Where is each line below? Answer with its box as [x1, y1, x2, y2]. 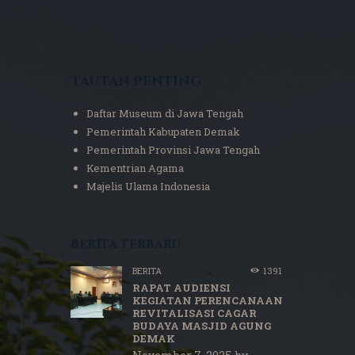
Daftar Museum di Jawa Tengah [86, 105, 243, 120]
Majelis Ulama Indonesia [86, 178, 210, 193]
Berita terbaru [71, 236, 181, 254]
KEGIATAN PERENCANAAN [132, 293, 283, 308]
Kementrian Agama [86, 160, 184, 175]
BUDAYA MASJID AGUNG [132, 319, 271, 334]
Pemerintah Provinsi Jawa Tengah [86, 142, 260, 157]
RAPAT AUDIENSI [132, 281, 231, 296]
